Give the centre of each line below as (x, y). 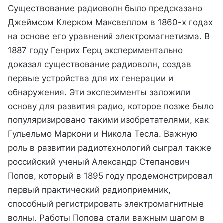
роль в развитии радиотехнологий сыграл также (110, 148)
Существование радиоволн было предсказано (105, 8)
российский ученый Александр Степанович (99, 162)
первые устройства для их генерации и (91, 78)
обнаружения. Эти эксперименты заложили (99, 92)
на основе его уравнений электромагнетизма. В (109, 36)
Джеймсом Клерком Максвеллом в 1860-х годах (110, 22)
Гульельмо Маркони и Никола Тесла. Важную (103, 134)
